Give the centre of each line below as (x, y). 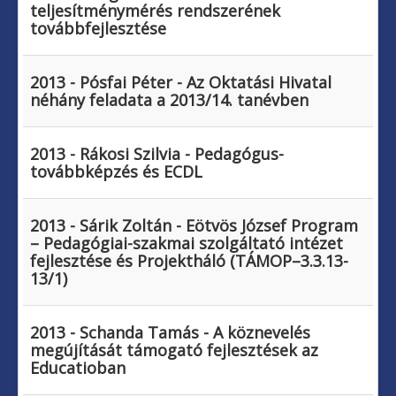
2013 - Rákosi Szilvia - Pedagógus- (157, 154)
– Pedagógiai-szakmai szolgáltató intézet (187, 244)
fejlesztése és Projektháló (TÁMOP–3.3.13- (189, 261)
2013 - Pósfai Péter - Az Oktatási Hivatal (181, 83)
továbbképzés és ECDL (116, 172)
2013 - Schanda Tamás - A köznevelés (170, 333)
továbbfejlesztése (98, 29)
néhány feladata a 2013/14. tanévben (169, 100)
